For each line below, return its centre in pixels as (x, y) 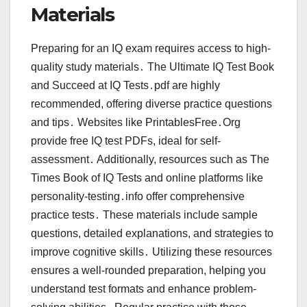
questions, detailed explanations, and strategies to (152, 233)
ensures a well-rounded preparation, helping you (148, 270)
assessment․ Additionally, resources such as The (150, 159)
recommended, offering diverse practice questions (151, 103)
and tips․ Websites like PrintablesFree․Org (136, 122)
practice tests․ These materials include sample (144, 214)
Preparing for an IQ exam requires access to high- (151, 48)
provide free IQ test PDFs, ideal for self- (126, 140)
